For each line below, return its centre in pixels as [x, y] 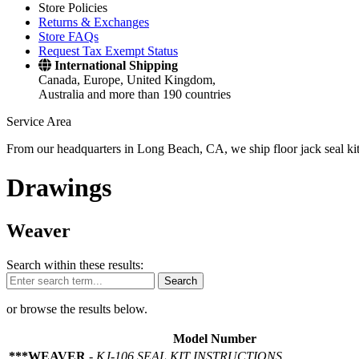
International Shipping [116, 65]
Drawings [59, 188]
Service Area [39, 121]
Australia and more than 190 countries [135, 94]
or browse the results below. [77, 309]
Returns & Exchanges [94, 22]
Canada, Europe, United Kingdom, [127, 80]
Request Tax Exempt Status [108, 51]
